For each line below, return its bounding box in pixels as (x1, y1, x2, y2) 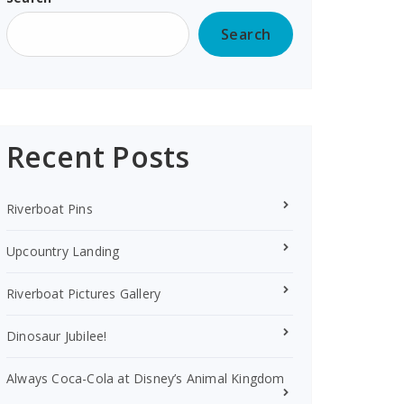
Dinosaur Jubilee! (6, 327, 107, 345)
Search (220, 24, 271, 45)
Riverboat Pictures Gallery (6, 285, 161, 303)
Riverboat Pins (6, 200, 93, 218)
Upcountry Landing (6, 243, 120, 261)
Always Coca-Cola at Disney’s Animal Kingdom (6, 370, 285, 388)
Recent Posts (6, 137, 190, 177)
